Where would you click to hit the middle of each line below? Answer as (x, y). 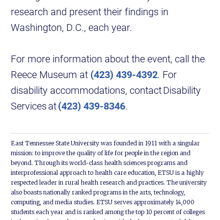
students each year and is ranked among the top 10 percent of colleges (108, 212)
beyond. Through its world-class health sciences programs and (99, 163)
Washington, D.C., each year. (72, 27)
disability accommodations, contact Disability (106, 90)
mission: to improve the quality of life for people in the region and (101, 153)
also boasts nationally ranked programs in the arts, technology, (98, 192)
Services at (35, 106)
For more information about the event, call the (108, 59)
